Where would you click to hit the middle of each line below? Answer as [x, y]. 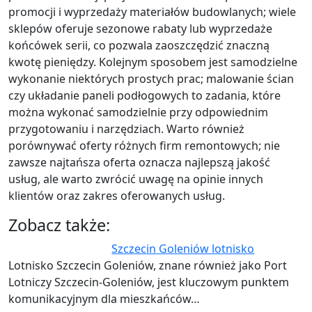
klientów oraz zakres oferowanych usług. [117, 196]
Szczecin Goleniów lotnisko [183, 249]
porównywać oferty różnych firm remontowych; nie [144, 146]
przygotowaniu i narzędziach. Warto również [126, 129]
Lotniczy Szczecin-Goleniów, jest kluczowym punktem [149, 282]
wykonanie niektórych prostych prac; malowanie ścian [151, 79]
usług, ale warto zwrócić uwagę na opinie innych [136, 179]
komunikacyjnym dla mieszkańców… [104, 299]
